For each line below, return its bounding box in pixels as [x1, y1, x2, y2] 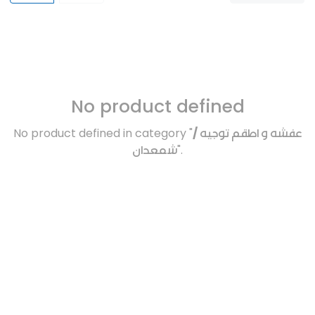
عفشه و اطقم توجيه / [192, 125, 302, 142]
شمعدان [132, 142, 177, 159]
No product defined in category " [13, 125, 193, 142]
